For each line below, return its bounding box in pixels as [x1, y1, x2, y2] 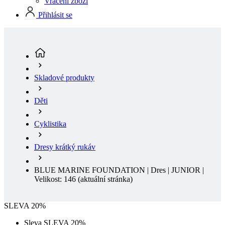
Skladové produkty [34, 30, 94, 39]
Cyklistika [34, 76, 66, 85]
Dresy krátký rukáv [34, 99, 95, 108]
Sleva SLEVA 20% [24, 175, 85, 184]
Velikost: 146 [34, 132, 78, 141]
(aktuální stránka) [78, 132, 133, 141]
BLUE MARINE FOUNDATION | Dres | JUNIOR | [34, 123, 204, 132]
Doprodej [24, 184, 54, 193]
